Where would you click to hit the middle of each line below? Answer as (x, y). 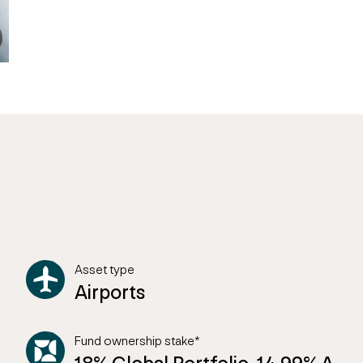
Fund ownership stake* (137, 341)
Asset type (105, 269)
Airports (110, 292)
